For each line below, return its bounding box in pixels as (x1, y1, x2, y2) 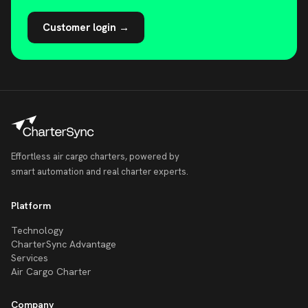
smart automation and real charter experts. (11, 165, 188, 177)
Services (11, 251, 48, 264)
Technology (11, 223, 63, 236)
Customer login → (43, 20, 129, 34)
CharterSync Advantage (11, 237, 116, 250)
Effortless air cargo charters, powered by (11, 150, 179, 162)
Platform (11, 199, 51, 212)
